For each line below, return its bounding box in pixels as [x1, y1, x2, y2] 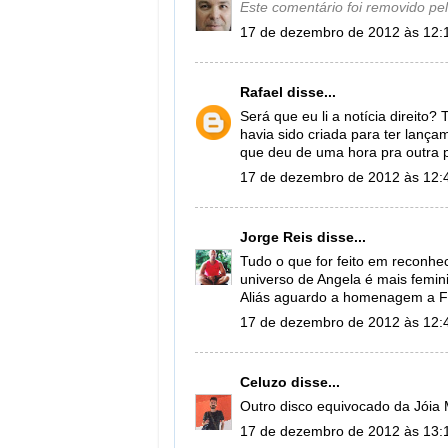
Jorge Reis [240, 229, 313, 245]
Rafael [240, 84, 283, 100]
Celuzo [240, 374, 287, 390]
